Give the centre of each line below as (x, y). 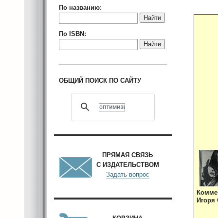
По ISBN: (73, 34)
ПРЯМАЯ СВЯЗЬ (127, 155)
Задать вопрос (127, 174)
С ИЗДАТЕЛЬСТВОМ (127, 165)
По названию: (80, 8)
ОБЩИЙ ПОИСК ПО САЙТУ (100, 81)
